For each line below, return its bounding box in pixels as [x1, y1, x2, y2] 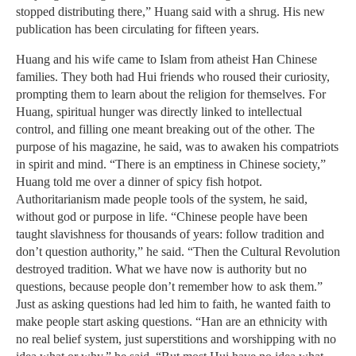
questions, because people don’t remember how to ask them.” [16, 280, 323, 294]
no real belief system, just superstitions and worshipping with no [16, 332, 336, 346]
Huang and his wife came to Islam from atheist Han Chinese [16, 52, 317, 67]
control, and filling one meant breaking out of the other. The [16, 122, 315, 137]
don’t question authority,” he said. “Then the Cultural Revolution [16, 245, 340, 259]
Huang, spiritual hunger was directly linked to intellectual [16, 105, 302, 119]
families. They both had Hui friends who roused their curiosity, [16, 70, 330, 84]
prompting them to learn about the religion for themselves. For [16, 87, 326, 102]
